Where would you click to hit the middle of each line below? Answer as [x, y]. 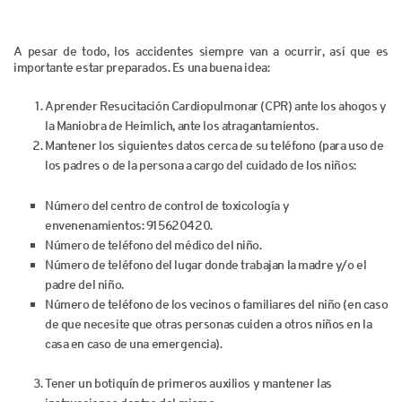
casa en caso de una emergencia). [134, 343]
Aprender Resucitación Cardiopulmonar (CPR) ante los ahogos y [216, 105]
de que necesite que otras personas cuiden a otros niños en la [209, 323]
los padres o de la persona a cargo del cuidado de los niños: [201, 165]
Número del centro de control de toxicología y [167, 205]
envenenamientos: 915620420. [129, 225]
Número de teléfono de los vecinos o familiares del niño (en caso [217, 304]
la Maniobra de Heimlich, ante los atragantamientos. [182, 125]
